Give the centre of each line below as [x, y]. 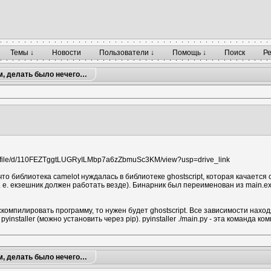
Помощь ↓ [189, 53]
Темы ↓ [22, 53]
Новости [67, 53]
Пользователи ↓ [127, 53]
